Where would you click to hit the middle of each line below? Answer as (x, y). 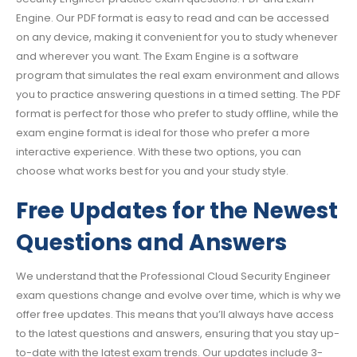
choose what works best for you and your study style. (152, 171)
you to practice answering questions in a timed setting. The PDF (178, 94)
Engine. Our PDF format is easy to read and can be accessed (173, 18)
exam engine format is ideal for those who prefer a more (163, 132)
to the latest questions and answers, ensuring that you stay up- (178, 334)
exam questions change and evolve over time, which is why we (178, 296)
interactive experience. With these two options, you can (159, 151)
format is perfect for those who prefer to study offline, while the (177, 113)
